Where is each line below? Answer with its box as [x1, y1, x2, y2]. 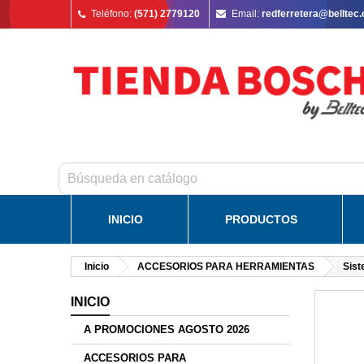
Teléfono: [91, 8, 132, 19]
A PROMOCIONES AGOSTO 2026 [84, 323, 249, 336]
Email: [232, 8, 259, 19]
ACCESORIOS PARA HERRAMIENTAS [137, 261, 314, 273]
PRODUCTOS [225, 213, 297, 227]
